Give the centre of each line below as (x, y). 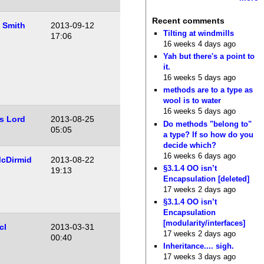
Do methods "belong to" (208, 124)
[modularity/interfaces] (204, 223)
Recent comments (188, 21)
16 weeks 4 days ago (200, 44)
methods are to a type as (208, 90)
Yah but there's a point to (209, 57)
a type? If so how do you (209, 134)
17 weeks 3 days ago (200, 257)
